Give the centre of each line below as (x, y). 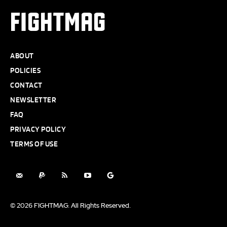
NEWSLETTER (33, 100)
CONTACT (26, 85)
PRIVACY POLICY (38, 129)
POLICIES (25, 70)
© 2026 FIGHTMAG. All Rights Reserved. (70, 206)
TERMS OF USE (34, 144)
